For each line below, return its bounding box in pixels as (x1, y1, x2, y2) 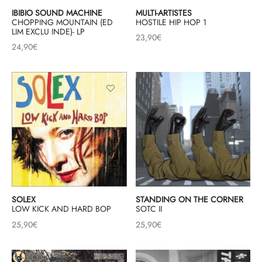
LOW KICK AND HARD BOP (12, 203, 111, 215)
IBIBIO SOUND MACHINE (12, 6, 102, 19)
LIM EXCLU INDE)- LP (12, 25, 85, 37)
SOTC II (135, 203, 162, 215)
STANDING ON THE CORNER (135, 194, 243, 206)
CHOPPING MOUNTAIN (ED (12, 16, 113, 28)
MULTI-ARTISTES (135, 6, 192, 19)
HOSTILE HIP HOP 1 (135, 16, 206, 28)
